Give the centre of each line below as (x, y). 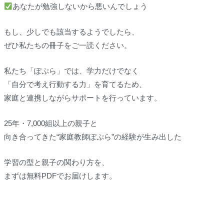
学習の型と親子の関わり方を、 (56, 162)
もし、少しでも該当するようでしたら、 (71, 32)
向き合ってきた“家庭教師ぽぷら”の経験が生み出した (92, 137)
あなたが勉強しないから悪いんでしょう (80, 6)
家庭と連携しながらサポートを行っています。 (82, 98)
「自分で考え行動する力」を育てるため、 (75, 84)
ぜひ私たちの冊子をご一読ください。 (67, 45)
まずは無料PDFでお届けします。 (60, 176)
